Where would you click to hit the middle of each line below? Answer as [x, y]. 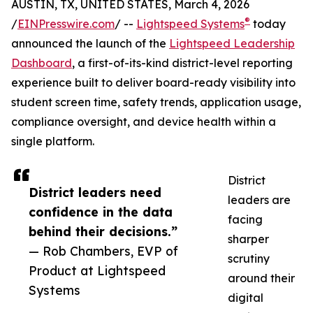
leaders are [259, 200]
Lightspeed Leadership [232, 44]
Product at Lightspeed [97, 271]
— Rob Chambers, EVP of [103, 251]
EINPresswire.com [66, 24]
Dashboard [42, 63]
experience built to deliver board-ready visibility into [153, 83]
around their [261, 278]
